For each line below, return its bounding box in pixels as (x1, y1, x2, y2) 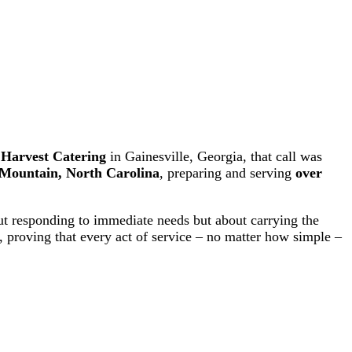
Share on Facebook (250, 105, 346, 119)
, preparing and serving (159, 164, 295, 181)
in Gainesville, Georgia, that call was (106, 148, 322, 164)
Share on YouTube (254, 119, 346, 134)
